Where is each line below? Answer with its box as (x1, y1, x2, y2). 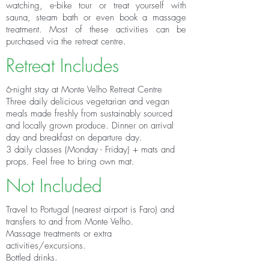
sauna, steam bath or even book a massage (6, 11, 186, 23)
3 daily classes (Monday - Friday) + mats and (6, 144, 175, 156)
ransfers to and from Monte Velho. (8, 216, 133, 228)
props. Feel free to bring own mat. (6, 156, 134, 168)
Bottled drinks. (6, 252, 58, 264)
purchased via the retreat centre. (6, 35, 126, 47)
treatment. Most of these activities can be (6, 23, 186, 35)
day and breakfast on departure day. (6, 131, 142, 144)
